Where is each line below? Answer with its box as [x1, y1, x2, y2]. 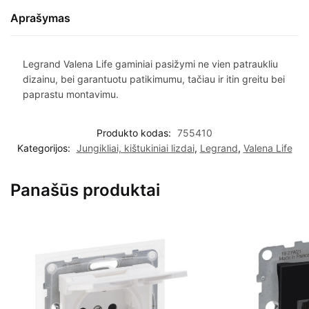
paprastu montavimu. [22, 88, 119, 100]
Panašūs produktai [10, 180, 160, 201]
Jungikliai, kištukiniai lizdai [76, 142, 195, 154]
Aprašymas [10, 10, 70, 25]
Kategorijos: [17, 142, 73, 154]
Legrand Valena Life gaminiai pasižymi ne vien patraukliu [22, 57, 278, 70]
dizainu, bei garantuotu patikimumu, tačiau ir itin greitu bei [22, 72, 285, 85]
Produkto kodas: [97, 127, 174, 139]
